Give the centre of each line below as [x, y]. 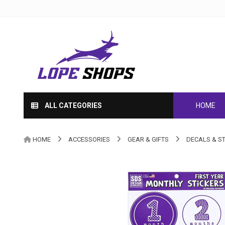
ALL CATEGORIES [74, 105]
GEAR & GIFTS [148, 139]
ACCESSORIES [89, 139]
